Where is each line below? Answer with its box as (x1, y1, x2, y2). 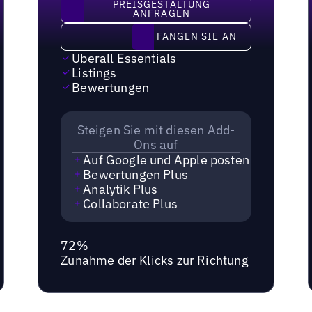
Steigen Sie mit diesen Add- (77, 121, 235, 138)
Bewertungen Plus (83, 166, 189, 182)
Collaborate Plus (83, 195, 178, 212)
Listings (72, 64, 117, 81)
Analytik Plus (83, 180, 158, 197)
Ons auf (134, 136, 178, 153)
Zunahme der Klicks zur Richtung (61, 251, 249, 268)
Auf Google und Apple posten (83, 151, 250, 168)
